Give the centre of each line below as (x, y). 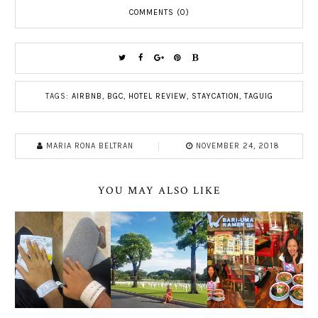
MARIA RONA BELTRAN (90, 146)
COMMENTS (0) (159, 13)
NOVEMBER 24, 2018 (237, 146)
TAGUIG (258, 97)
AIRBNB (87, 97)
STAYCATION (215, 97)
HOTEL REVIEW (157, 97)
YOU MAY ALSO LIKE (159, 191)
